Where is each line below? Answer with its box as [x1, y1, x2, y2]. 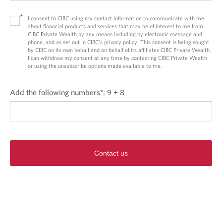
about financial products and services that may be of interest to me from [28, 22, 203, 29]
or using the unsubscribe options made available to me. [28, 62, 162, 69]
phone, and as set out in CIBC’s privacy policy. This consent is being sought [28, 38, 209, 45]
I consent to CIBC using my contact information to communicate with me [28, 14, 204, 21]
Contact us [94, 149, 128, 157]
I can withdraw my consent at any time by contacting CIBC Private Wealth [28, 54, 207, 61]
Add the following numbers [10, 87, 100, 97]
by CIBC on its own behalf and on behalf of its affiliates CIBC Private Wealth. [28, 46, 211, 53]
